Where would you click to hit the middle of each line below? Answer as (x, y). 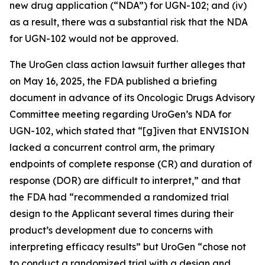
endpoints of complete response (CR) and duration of (131, 164)
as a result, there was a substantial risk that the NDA (129, 22)
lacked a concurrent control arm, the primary (112, 147)
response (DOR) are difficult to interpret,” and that (125, 180)
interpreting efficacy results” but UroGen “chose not (128, 247)
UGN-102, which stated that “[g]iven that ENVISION (129, 131)
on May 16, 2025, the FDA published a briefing (113, 81)
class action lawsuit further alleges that (154, 64)
